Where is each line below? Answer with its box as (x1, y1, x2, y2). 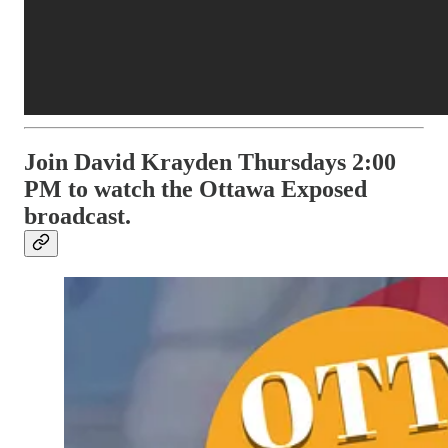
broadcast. (24, 203, 131, 230)
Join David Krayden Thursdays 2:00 (24, 149, 396, 176)
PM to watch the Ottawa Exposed (24, 176, 367, 203)
